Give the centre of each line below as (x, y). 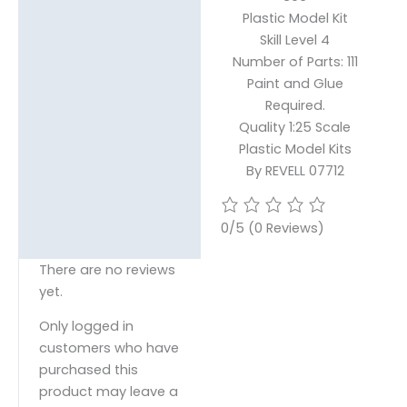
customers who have (109, 348)
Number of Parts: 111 (295, 62)
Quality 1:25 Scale (295, 128)
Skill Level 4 (295, 40)
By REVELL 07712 (295, 171)
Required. (295, 106)
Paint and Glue (295, 84)
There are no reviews (107, 269)
